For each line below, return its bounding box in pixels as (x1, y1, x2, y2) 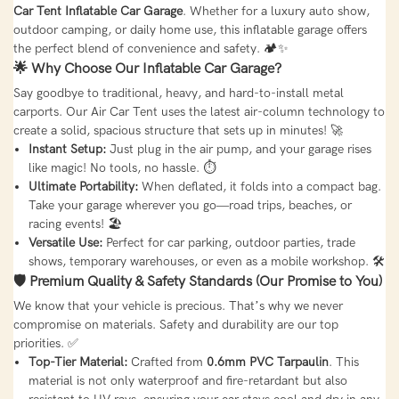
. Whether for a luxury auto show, (183, 4, 370, 20)
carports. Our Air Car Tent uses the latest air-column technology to (13, 104, 385, 120)
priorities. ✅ (13, 336, 78, 352)
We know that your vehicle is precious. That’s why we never (13, 298, 343, 314)
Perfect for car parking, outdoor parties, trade (102, 235, 355, 251)
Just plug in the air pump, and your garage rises (105, 142, 371, 158)
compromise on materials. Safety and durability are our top (13, 317, 338, 333)
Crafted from (126, 354, 207, 370)
